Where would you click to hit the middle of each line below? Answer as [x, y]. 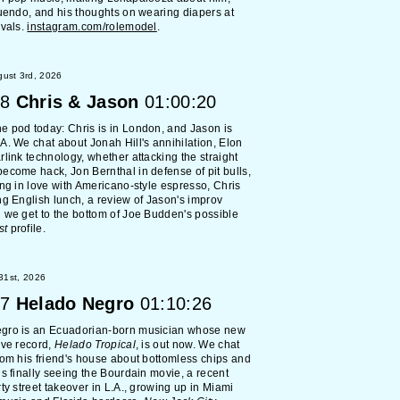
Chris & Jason [77, 102]
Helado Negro [75, 304]
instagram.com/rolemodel [92, 27]
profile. [27, 229]
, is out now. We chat [187, 345]
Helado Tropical [95, 345]
